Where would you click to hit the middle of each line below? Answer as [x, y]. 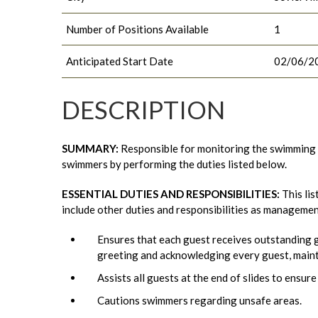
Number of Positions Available [137, 29]
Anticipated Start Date [120, 61]
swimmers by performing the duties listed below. [174, 164]
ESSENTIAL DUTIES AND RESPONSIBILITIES [169, 193]
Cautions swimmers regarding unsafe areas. [199, 300]
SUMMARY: [91, 148]
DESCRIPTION [143, 109]
